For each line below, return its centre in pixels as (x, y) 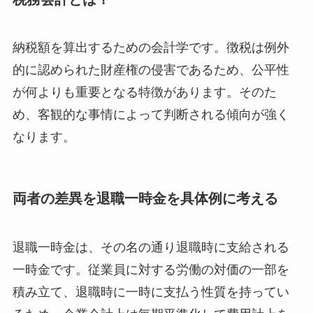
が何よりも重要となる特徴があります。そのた (144, 93)
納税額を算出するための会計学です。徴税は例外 (151, 48)
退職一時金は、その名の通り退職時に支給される (151, 247)
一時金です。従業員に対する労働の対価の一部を (151, 269)
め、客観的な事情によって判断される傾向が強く (151, 115)
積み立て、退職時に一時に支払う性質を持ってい (151, 292)
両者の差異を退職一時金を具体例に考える (145, 199)
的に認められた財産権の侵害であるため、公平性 (151, 70)
